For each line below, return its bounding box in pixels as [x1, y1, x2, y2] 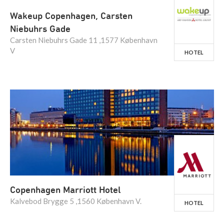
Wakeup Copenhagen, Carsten [10, 10, 132, 21]
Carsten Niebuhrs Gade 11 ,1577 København [10, 35, 157, 44]
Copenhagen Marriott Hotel [10, 184, 121, 195]
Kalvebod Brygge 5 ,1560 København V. [10, 196, 141, 205]
